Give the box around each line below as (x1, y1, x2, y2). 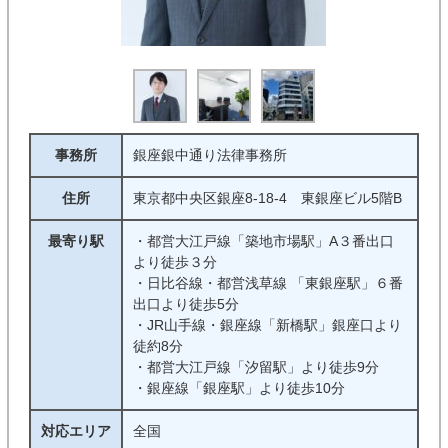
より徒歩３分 (132, 254, 217, 270)
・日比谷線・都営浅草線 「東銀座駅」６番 (132, 275, 403, 291)
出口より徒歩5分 (132, 296, 239, 312)
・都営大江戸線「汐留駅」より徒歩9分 (132, 359, 379, 375)
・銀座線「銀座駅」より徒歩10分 (132, 380, 345, 396)
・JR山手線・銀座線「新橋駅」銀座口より (132, 317, 402, 333)
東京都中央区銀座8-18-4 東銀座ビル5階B (132, 190, 402, 206)
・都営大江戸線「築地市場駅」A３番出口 (132, 233, 394, 249)
